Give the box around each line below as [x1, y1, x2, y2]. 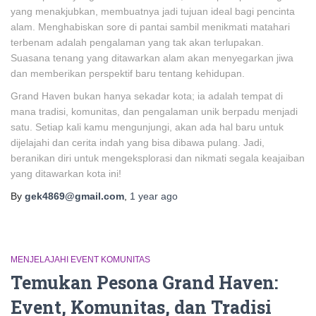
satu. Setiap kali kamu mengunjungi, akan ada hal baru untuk [11, 121, 284, 133]
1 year [130, 190, 158, 202]
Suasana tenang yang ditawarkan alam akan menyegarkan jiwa [11, 52, 293, 63]
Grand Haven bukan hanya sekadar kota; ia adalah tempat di [11, 90, 283, 102]
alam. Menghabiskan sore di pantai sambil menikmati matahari [11, 21, 290, 32]
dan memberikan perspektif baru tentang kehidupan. [11, 68, 245, 79]
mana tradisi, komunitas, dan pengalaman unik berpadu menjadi [11, 106, 298, 117]
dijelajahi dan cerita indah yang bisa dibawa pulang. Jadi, [11, 137, 265, 148]
